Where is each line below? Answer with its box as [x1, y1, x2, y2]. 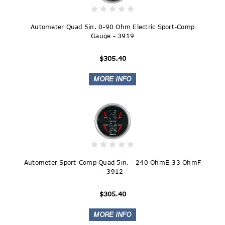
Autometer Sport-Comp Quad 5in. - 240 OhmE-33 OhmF [24, 158, 201, 166]
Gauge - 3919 [91, 32, 134, 40]
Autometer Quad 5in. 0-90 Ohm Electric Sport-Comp [31, 23, 194, 31]
